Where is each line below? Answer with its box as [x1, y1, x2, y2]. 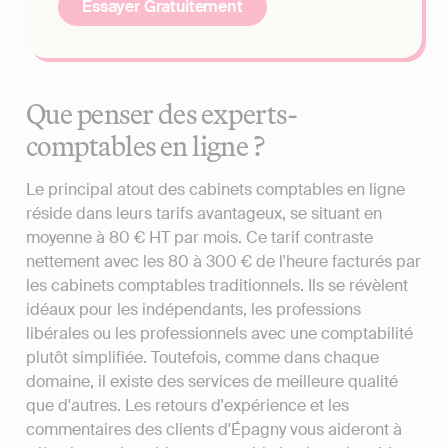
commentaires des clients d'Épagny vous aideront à [26, 419, 402, 441]
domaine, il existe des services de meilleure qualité [26, 371, 398, 393]
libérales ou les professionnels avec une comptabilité [26, 323, 413, 345]
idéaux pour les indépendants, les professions [26, 299, 361, 321]
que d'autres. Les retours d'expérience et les [26, 395, 349, 417]
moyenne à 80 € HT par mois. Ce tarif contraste [26, 227, 373, 249]
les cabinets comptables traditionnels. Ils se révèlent [26, 275, 408, 297]
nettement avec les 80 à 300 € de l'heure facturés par [26, 251, 421, 273]
